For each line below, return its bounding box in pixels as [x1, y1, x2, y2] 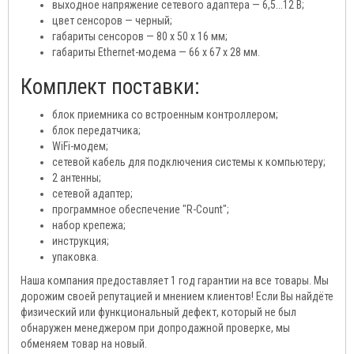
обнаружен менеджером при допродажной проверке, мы [21, 322, 290, 334]
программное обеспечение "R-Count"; [52, 203, 229, 216]
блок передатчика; [52, 124, 141, 137]
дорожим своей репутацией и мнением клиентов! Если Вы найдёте [21, 290, 333, 303]
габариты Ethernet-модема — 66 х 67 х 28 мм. [52, 46, 260, 58]
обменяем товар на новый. [21, 337, 147, 350]
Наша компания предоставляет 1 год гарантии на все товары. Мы [21, 274, 329, 287]
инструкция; [52, 235, 109, 247]
